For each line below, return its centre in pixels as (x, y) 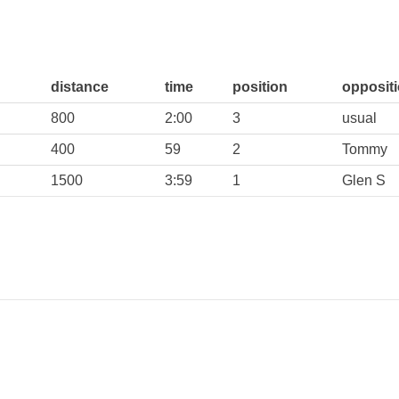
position (260, 87)
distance (80, 87)
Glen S (364, 180)
